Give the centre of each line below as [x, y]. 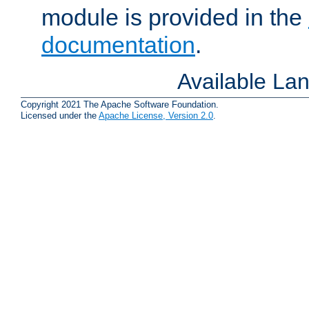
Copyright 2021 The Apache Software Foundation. [120, 105]
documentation [118, 45]
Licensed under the [60, 116]
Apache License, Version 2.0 [156, 116]
